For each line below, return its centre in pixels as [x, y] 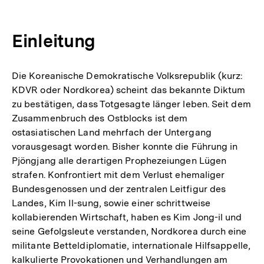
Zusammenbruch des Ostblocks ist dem [100, 118]
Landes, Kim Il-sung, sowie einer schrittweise [111, 203]
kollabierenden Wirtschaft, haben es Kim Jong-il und [127, 217]
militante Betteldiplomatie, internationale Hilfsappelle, [131, 245]
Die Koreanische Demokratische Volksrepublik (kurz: [128, 75]
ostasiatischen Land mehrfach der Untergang [112, 132]
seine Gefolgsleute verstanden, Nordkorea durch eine [129, 231]
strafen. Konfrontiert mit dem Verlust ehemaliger [118, 174]
